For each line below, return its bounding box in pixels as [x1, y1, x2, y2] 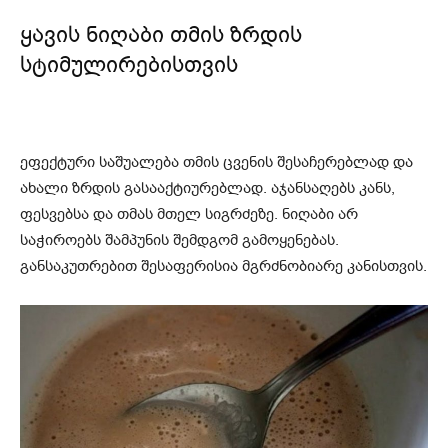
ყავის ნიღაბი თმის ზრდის [20, 20, 302, 50]
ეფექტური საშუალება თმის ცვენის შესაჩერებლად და [20, 152, 413, 172]
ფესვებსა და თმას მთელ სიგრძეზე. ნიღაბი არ [20, 204, 358, 224]
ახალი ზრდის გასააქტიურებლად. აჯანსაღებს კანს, [20, 178, 395, 198]
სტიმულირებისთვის [20, 50, 238, 80]
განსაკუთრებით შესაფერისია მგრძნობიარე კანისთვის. [20, 256, 427, 276]
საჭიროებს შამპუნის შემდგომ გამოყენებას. [20, 230, 339, 250]
